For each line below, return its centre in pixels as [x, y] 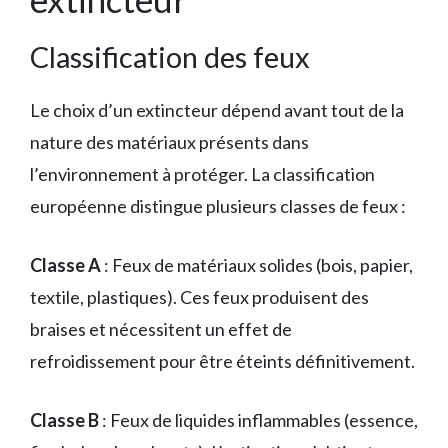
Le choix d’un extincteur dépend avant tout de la [217, 110]
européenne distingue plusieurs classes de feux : [218, 206]
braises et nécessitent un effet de [161, 329]
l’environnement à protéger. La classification [202, 174]
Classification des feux [170, 57]
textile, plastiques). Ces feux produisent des [199, 297]
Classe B [64, 420]
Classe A [65, 265]
